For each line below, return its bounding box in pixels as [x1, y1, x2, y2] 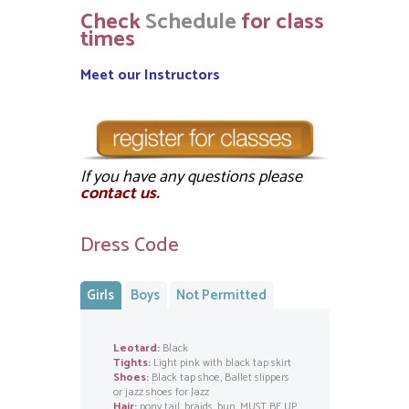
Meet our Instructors [79, 63, 220, 89]
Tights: [112, 354, 151, 372]
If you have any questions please [79, 163, 302, 192]
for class [236, 5, 324, 41]
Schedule [144, 5, 236, 41]
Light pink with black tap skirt [150, 354, 291, 372]
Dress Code [79, 228, 179, 262]
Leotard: [112, 340, 160, 358]
